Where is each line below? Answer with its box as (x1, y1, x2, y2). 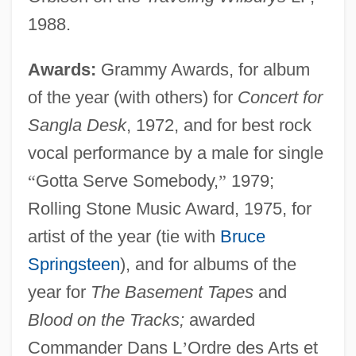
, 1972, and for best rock (126, 114, 311, 135)
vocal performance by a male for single (27, 142, 323, 163)
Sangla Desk (27, 114, 126, 135)
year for (27, 281, 91, 302)
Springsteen (27, 253, 120, 274)
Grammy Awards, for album (95, 59, 310, 79)
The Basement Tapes (90, 281, 253, 302)
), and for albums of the (119, 253, 296, 274)
